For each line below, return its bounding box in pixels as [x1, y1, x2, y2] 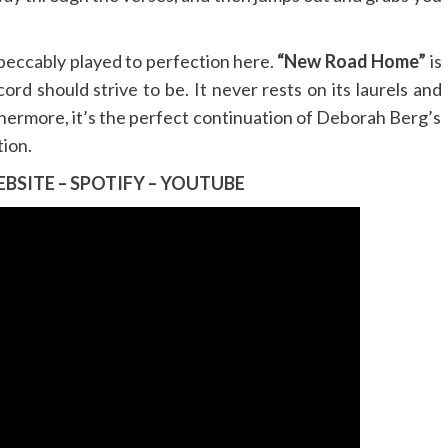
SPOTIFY [69, 172, 145, 195]
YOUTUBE [159, 172, 245, 195]
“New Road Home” [277, 50, 430, 73]
